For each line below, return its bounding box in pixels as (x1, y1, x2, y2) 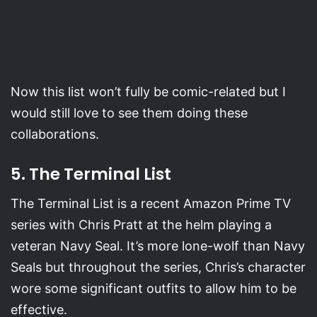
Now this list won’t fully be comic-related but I (11, 83, 286, 99)
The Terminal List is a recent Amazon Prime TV (11, 196, 291, 212)
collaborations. (11, 126, 99, 142)
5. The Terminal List (11, 162, 171, 185)
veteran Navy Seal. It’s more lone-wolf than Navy (11, 238, 305, 254)
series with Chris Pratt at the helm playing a (11, 217, 272, 233)
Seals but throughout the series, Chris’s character (11, 260, 306, 275)
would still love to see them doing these (11, 105, 248, 120)
